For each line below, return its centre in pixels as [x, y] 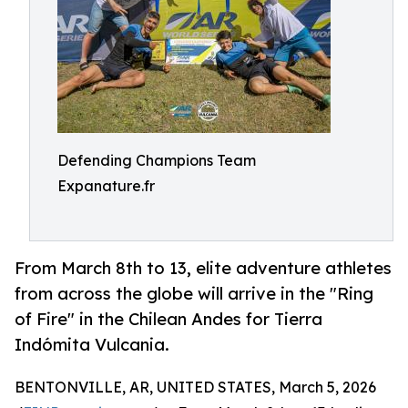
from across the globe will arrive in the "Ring [194, 294]
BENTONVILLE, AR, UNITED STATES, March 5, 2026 [195, 388]
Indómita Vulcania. [92, 345]
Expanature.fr [106, 186]
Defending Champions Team [157, 160]
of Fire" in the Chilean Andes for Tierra [168, 319]
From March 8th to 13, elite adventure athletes [203, 268]
